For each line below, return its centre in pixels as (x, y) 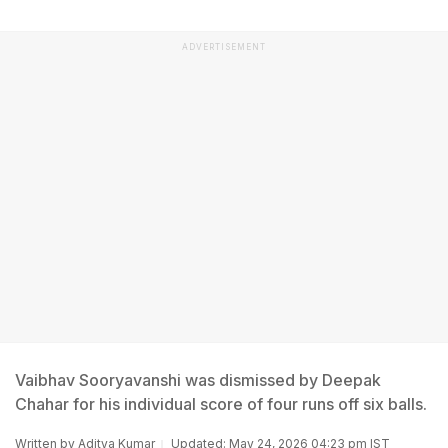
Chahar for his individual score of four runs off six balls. (221, 404)
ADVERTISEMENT (224, 47)
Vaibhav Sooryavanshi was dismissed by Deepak (198, 380)
